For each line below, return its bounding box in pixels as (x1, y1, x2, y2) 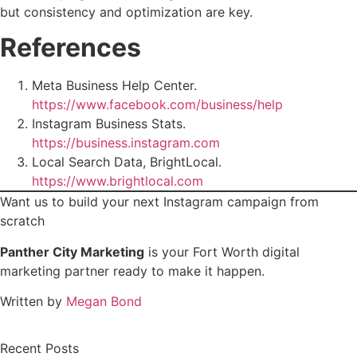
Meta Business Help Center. (32, 77, 197, 94)
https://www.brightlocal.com (32, 173, 203, 190)
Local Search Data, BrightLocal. (32, 154, 222, 171)
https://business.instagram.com (32, 135, 220, 151)
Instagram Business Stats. (32, 116, 186, 132)
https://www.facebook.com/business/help (32, 96, 283, 113)
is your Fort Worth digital (144, 243, 300, 260)
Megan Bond (66, 293, 142, 310)
